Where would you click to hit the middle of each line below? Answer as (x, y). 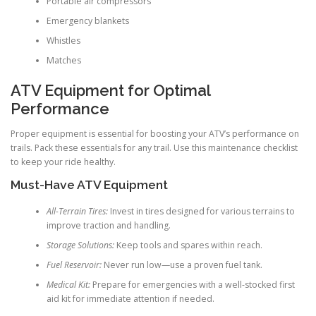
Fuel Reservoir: (74, 265)
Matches (63, 61)
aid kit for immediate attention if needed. (130, 299)
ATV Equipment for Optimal (110, 90)
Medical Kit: (68, 285)
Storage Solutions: (80, 245)
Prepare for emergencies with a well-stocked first (192, 285)
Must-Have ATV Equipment (89, 184)
